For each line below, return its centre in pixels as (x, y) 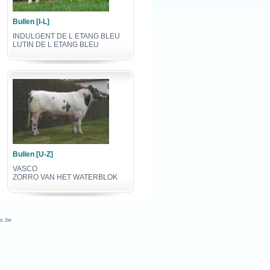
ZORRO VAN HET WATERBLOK (65, 177)
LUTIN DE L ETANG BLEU (56, 45)
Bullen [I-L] (31, 22)
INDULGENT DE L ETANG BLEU (66, 36)
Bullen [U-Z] (33, 154)
